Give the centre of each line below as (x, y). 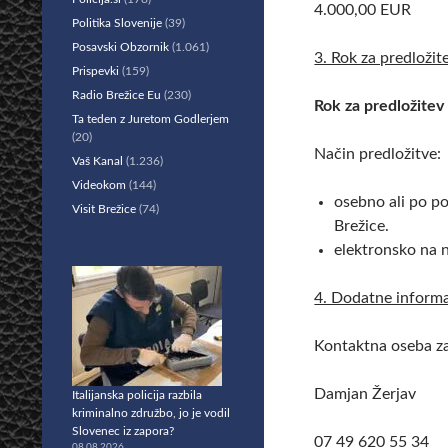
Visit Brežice (104, 209)
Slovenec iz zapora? (123, 431)
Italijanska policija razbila (137, 395)
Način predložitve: (378, 154)
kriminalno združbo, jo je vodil (151, 413)
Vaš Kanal (97, 161)
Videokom (99, 185)
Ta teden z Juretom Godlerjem (150, 119)
